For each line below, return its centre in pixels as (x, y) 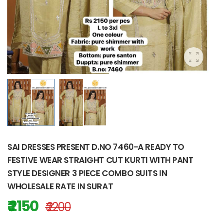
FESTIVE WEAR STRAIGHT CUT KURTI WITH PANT (100, 160)
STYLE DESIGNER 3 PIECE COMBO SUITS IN (87, 173)
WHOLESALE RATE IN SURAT (60, 186)
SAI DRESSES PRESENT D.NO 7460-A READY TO (96, 147)
